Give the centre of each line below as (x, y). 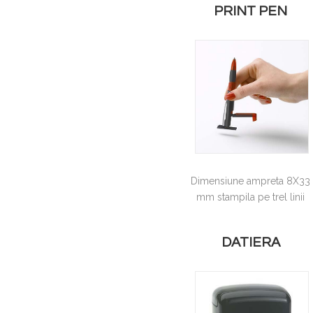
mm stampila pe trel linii (251, 197)
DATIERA (250, 242)
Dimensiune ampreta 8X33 (251, 181)
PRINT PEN (251, 12)
